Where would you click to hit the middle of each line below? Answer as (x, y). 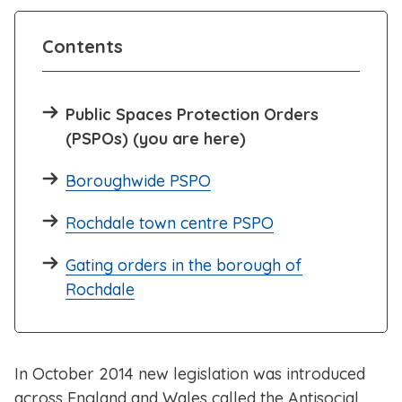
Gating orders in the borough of (184, 266)
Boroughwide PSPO (138, 181)
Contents (83, 47)
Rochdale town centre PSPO (170, 223)
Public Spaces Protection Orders (192, 115)
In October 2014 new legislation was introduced (190, 374)
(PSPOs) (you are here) (156, 139)
